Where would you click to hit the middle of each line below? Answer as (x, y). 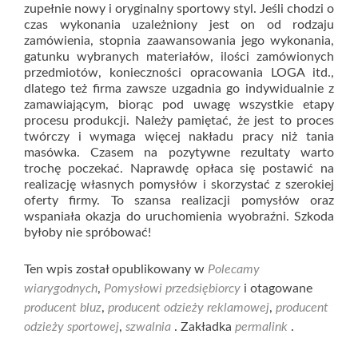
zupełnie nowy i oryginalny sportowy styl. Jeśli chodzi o (179, 8)
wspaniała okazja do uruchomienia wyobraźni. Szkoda (179, 216)
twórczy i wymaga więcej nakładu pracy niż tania (179, 136)
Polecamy (234, 269)
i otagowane (276, 288)
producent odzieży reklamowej (189, 307)
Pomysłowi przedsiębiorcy (172, 288)
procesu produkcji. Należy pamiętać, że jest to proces (179, 120)
